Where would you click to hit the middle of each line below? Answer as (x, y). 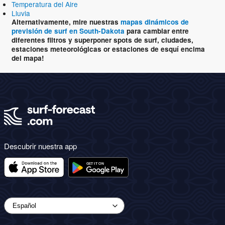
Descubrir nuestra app (40, 146)
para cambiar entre (157, 31)
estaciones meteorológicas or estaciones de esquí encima (108, 49)
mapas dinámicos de (155, 22)
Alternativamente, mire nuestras (66, 22)
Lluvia (21, 13)
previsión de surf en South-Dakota (68, 31)
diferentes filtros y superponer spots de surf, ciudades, (102, 40)
